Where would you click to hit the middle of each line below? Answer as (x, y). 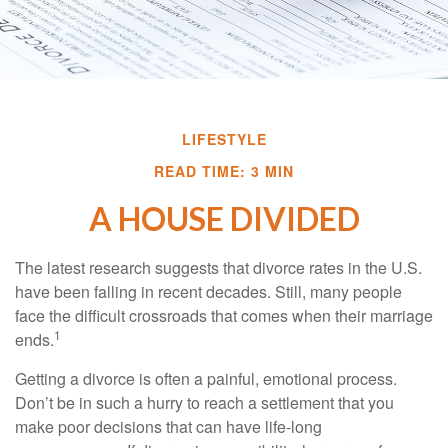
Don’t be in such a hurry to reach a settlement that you (204, 403)
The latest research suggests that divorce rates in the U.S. (218, 268)
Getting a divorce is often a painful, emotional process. (206, 379)
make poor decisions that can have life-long (168, 427)
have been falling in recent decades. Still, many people (208, 292)
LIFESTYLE (224, 139)
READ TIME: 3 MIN (224, 171)
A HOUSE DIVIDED (224, 219)
